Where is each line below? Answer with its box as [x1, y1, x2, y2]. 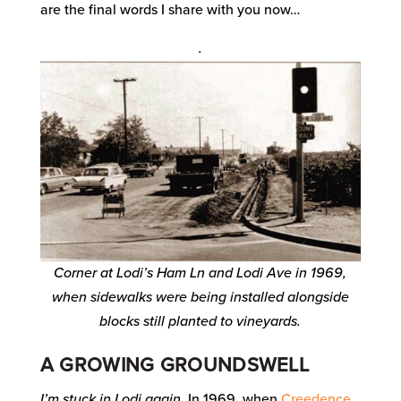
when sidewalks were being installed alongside [51, 288, 349, 307]
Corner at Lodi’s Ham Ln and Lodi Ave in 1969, [54, 264, 347, 283]
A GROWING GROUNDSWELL [39, 354, 310, 378]
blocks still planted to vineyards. [99, 312, 302, 331]
